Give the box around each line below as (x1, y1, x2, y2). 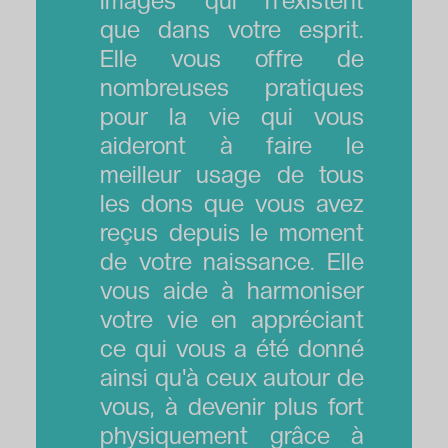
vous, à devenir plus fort (99, 391, 365, 421)
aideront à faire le (99, 130, 365, 160)
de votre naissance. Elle (99, 246, 365, 276)
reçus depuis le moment (99, 217, 365, 247)
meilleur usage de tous (99, 159, 365, 189)
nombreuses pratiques (99, 72, 365, 102)
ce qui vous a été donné (99, 333, 365, 363)
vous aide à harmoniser (99, 275, 365, 305)
